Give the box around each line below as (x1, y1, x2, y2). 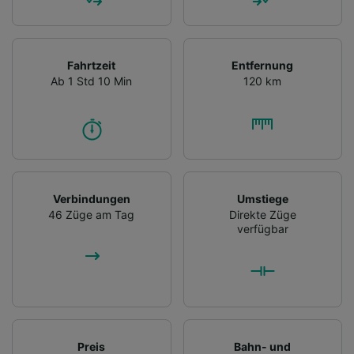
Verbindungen (52, 191, 130, 205)
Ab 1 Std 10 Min (51, 73, 133, 88)
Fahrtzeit (67, 58, 116, 72)
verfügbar (236, 221, 288, 235)
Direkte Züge (228, 207, 296, 221)
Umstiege (236, 191, 288, 205)
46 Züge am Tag (48, 207, 135, 221)
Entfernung (232, 58, 294, 72)
